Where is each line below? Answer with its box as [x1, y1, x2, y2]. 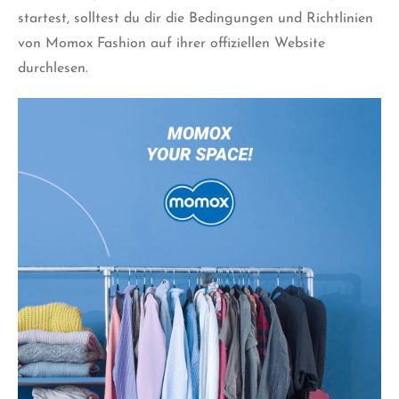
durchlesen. [18, 61, 88, 77]
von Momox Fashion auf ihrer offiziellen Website [18, 37, 325, 52]
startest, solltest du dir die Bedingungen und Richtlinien [18, 12, 373, 27]
